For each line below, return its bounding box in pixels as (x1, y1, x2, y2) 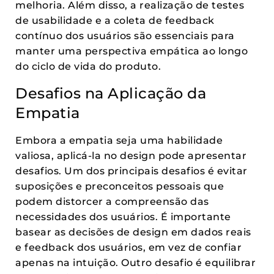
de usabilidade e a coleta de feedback (15, 15, 215, 26)
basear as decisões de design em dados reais (15, 226, 251, 238)
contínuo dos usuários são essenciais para (15, 30, 235, 42)
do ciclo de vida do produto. (15, 61, 161, 72)
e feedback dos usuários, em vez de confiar (15, 242, 242, 253)
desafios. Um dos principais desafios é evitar (15, 165, 248, 177)
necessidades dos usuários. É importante (15, 211, 231, 223)
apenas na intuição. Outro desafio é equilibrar (15, 257, 256, 268)
